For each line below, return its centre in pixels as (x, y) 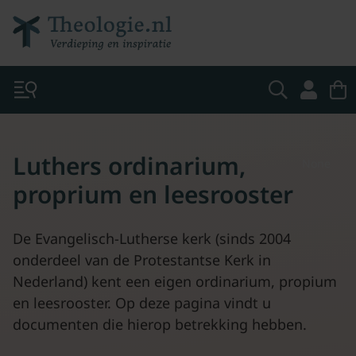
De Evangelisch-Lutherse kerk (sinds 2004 (152, 238)
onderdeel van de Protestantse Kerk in (142, 260)
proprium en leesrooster (153, 194)
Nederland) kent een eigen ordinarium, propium (175, 281)
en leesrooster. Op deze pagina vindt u (142, 303)
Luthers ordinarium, (129, 166)
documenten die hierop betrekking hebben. (160, 324)
